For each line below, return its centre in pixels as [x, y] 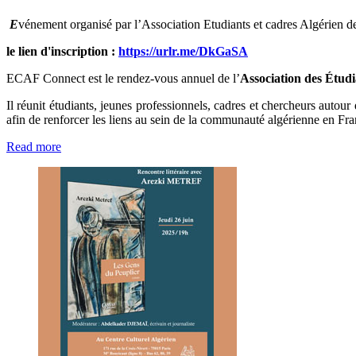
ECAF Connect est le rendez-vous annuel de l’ [123, 78]
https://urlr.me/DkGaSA [183, 51]
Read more [34, 146]
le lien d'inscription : [62, 51]
